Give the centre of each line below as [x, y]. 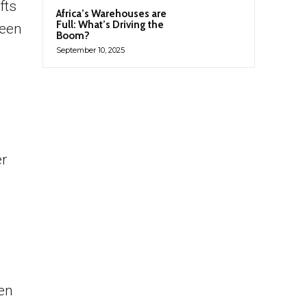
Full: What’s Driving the [110, 25]
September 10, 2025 [90, 50]
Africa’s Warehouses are [111, 14]
